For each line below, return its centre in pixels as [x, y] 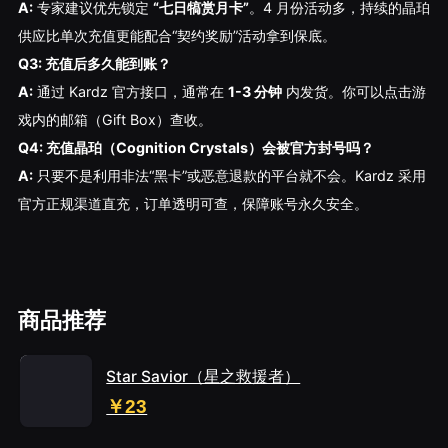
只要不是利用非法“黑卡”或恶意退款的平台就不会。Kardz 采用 [229, 176]
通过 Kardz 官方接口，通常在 [130, 92]
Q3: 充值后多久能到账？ [94, 64]
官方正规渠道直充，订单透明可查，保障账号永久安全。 [192, 204]
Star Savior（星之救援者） [203, 377]
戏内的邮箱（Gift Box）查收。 [114, 120]
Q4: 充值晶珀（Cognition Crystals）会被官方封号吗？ [195, 148]
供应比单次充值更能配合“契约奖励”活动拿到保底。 [176, 36]
